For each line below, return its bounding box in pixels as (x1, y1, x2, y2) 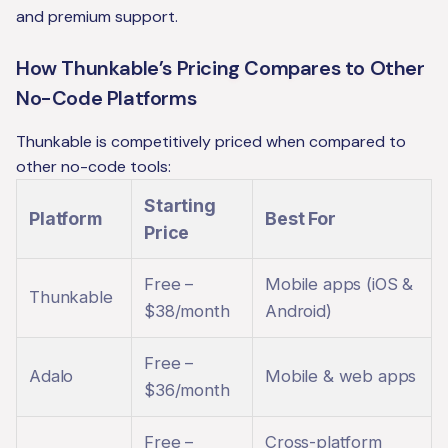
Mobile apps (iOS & (265, 274, 414, 295)
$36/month (144, 380, 230, 401)
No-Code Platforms (16, 85, 197, 112)
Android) (265, 301, 332, 322)
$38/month (144, 301, 230, 322)
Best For (265, 208, 336, 230)
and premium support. (16, 6, 178, 28)
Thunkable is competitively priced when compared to (16, 131, 406, 153)
